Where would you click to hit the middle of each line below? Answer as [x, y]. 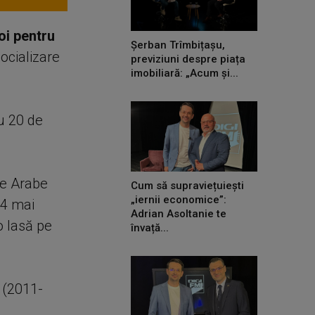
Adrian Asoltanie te [179, 214]
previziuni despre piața [188, 59]
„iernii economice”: [179, 200]
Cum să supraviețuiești [187, 186]
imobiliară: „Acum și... [185, 73]
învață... [150, 228]
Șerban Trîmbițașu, [178, 45]
